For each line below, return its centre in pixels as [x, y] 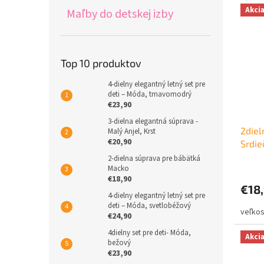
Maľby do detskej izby [120, 14]
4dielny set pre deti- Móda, [149, 233]
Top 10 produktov [101, 63]
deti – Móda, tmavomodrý [150, 94]
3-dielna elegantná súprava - [153, 121]
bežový [119, 243]
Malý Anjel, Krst [132, 131]
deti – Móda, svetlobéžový [149, 206]
